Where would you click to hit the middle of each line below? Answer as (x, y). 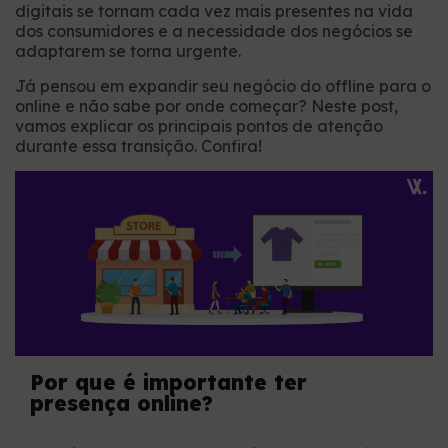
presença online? (121, 403)
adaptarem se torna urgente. (128, 51)
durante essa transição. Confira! (138, 146)
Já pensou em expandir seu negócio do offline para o (223, 86)
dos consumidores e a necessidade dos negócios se (214, 31)
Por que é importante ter (168, 382)
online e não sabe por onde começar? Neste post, (206, 106)
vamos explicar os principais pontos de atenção (199, 126)
